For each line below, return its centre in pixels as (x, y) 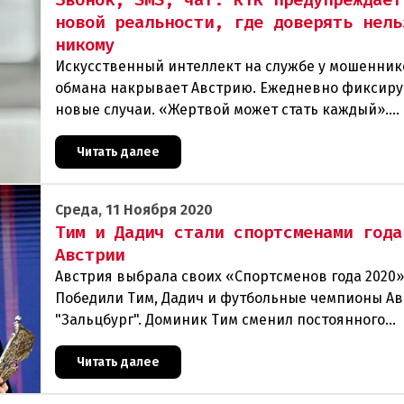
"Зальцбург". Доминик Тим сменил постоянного (220, 320)
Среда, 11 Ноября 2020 (134, 210)
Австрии (90, 255)
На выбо (84, 363)
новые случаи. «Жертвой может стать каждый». (222, 110)
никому (85, 45)
